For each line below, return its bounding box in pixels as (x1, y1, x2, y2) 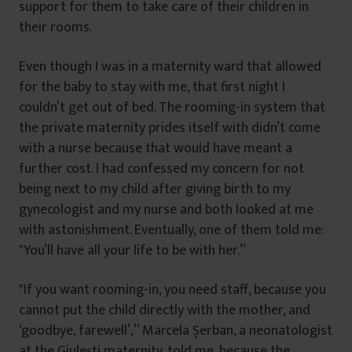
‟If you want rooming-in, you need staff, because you (19, 278, 326, 302)
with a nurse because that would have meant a (19, 137, 292, 161)
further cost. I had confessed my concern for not (19, 157, 304, 181)
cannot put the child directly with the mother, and (19, 299, 310, 323)
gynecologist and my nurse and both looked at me (19, 198, 313, 222)
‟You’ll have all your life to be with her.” (19, 239, 246, 263)
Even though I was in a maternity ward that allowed (19, 55, 321, 79)
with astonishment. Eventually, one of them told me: (19, 218, 324, 243)
